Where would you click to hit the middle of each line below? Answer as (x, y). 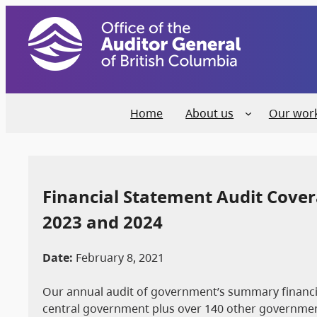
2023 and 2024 (103, 221)
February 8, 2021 (119, 257)
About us (210, 113)
